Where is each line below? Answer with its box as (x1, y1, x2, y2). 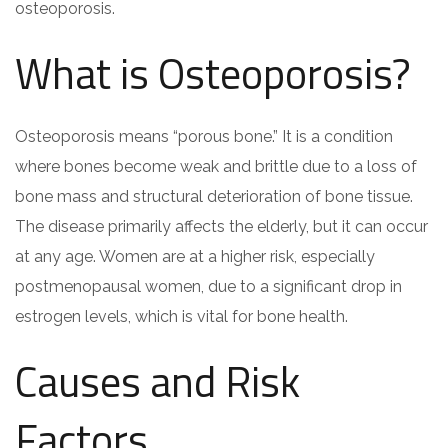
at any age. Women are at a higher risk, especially (15, 247, 375, 266)
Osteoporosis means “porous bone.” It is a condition (15, 127, 393, 146)
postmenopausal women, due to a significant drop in (15, 277, 402, 296)
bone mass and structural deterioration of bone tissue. (15, 187, 413, 206)
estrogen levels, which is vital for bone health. (15, 307, 348, 326)
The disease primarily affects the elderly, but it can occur (15, 217, 428, 236)
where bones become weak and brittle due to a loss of (15, 157, 417, 176)
